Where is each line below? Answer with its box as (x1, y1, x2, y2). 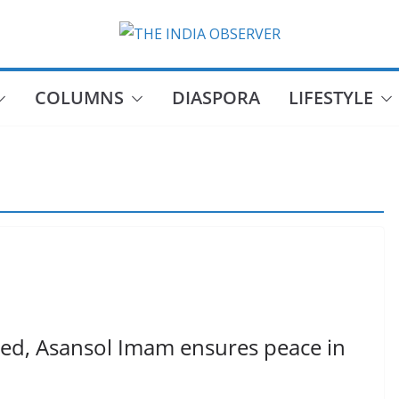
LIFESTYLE (288, 85, 373, 110)
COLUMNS (34, 85, 124, 110)
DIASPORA (171, 85, 260, 110)
